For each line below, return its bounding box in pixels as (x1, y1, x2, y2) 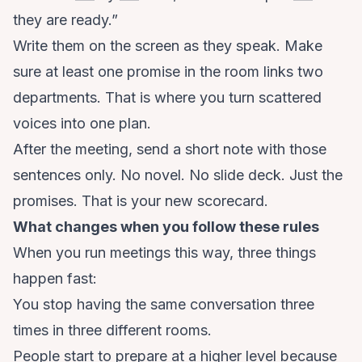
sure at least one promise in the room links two (13, 63, 323, 81)
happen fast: (13, 270, 97, 288)
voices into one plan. (13, 115, 151, 133)
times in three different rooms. (13, 322, 212, 339)
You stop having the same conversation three (13, 296, 314, 314)
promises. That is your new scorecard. (13, 192, 268, 210)
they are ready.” (13, 11, 118, 29)
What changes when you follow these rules (13, 218, 319, 236)
